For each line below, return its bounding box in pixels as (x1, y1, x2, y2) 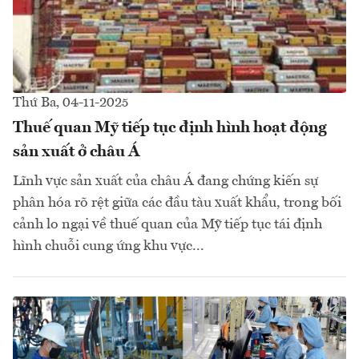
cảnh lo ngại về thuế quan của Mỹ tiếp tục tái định (13, 216, 322, 232)
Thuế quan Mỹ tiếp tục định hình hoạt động (13, 119, 327, 136)
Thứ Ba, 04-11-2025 (13, 95, 128, 110)
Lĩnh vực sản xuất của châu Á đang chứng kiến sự (13, 173, 318, 188)
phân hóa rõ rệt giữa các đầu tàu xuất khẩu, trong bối (13, 195, 341, 210)
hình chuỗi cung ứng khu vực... (13, 238, 204, 253)
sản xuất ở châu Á (13, 143, 140, 160)
